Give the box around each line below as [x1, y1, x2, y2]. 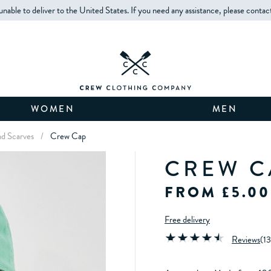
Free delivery [165, 213, 210, 227]
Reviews [232, 233, 260, 247]
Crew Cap [50, 129, 86, 143]
